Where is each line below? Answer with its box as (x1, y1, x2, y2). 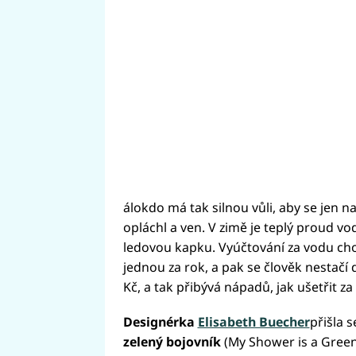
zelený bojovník (122, 333, 221, 351)
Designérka (122, 313, 198, 331)
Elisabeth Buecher (197, 313, 310, 331)
